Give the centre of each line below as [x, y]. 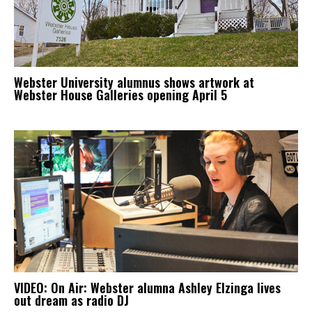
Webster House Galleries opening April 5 [120, 95]
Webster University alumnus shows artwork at [134, 82]
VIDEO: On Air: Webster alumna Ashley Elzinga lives [147, 288]
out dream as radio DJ [71, 300]
